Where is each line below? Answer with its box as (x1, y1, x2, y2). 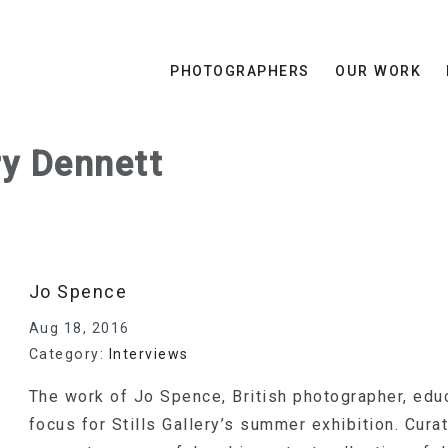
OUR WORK (335, 62, 422, 79)
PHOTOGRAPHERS (170, 62, 310, 79)
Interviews (108, 346, 189, 363)
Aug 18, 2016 (28, 320, 130, 337)
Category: (28, 346, 109, 363)
